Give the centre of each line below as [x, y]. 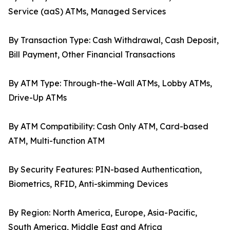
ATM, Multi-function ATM [56, 141]
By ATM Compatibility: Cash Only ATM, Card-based [108, 127]
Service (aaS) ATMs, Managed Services [87, 12]
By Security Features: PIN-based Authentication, [105, 170]
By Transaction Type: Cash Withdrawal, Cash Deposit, [113, 40]
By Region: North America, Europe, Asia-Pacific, [103, 213]
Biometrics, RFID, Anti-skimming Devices [88, 184]
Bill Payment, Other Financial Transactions [92, 55]
